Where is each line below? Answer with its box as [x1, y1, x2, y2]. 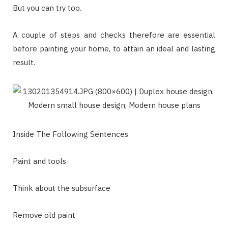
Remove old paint [13, 210, 75, 220]
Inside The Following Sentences [13, 129, 128, 139]
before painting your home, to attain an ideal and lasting [13, 43, 215, 53]
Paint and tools [13, 156, 66, 166]
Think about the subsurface [13, 183, 110, 193]
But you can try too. [13, 3, 81, 13]
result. [13, 57, 35, 67]
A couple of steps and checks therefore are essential [13, 30, 215, 40]
